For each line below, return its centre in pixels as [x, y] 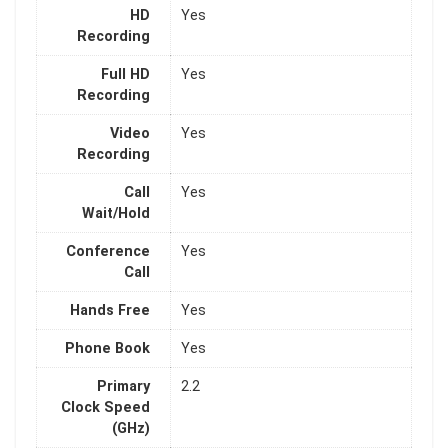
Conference [108, 252]
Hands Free [110, 311]
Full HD [125, 75]
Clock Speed [105, 408]
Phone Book [107, 349]
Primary [123, 387]
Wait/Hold [116, 214]
